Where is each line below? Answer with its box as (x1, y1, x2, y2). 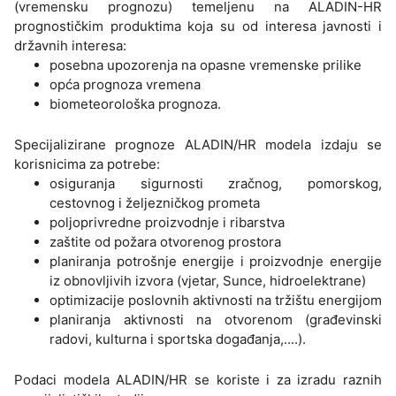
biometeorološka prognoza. (49, 95, 221, 113)
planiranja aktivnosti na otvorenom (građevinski (49, 311, 382, 329)
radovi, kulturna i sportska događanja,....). (49, 331, 306, 348)
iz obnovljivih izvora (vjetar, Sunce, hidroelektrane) (49, 272, 366, 290)
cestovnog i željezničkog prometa (49, 194, 260, 212)
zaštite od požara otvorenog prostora (49, 233, 281, 251)
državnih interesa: (14, 37, 126, 55)
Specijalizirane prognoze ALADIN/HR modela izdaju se (14, 136, 382, 154)
